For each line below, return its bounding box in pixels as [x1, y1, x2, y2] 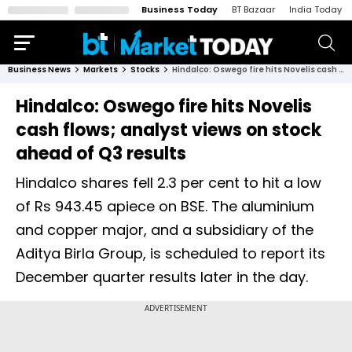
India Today [289, 3, 342, 16]
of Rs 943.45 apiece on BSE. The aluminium [16, 196, 314, 216]
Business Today [141, 3, 218, 16]
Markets [83, 64, 118, 75]
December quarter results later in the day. [16, 267, 308, 287]
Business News [8, 64, 71, 75]
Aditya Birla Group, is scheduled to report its [16, 244, 325, 263]
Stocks [130, 64, 159, 75]
